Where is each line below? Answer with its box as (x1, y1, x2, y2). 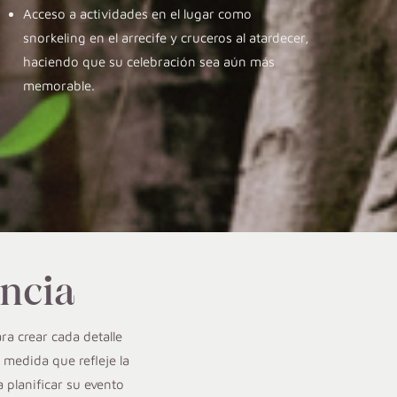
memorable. (22, 77, 95, 93)
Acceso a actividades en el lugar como (22, 5, 252, 21)
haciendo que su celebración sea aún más (22, 53, 275, 69)
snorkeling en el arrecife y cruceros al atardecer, (22, 29, 309, 45)
